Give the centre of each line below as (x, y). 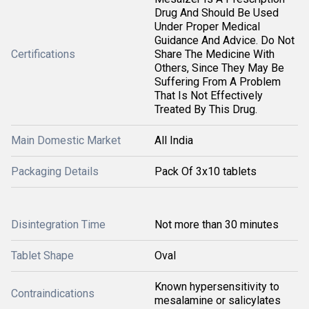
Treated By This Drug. (206, 109)
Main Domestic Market (66, 140)
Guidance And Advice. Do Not (225, 40)
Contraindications (53, 293)
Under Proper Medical (207, 27)
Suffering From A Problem (218, 82)
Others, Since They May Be (219, 68)
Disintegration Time (58, 225)
